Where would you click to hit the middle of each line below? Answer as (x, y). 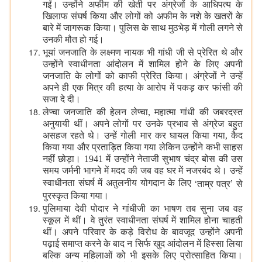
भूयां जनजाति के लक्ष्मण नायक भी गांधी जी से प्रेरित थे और (143, 52)
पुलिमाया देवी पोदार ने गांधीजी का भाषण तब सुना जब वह (143, 208)
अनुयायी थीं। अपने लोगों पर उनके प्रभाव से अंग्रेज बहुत (143, 124)
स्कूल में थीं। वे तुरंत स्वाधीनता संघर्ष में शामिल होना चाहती (143, 221)
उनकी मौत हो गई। (73, 40)
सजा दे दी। (62, 100)
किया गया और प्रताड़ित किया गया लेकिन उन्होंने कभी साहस (143, 148)
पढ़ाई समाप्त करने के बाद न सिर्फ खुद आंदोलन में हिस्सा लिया (143, 244)
